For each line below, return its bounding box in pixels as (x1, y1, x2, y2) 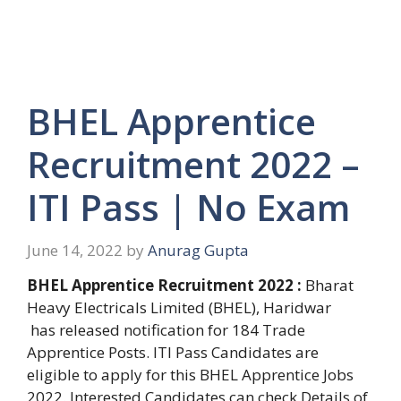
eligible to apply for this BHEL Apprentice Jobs (27, 364, 354, 386)
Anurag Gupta (148, 239, 249, 260)
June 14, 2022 (27, 239, 123, 260)
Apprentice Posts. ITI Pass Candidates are (27, 342, 319, 363)
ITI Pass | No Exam (27, 183, 350, 232)
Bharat (305, 275, 354, 296)
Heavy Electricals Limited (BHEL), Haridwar (27, 297, 331, 319)
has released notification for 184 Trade (27, 320, 305, 341)
